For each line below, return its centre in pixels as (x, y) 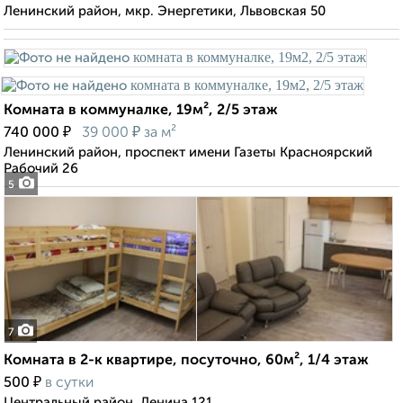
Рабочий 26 (41, 169)
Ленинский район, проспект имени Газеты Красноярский (188, 153)
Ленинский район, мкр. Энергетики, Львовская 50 (165, 12)
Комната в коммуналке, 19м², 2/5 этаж (141, 111)
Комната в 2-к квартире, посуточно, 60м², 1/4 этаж (186, 361)
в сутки (69, 384)
